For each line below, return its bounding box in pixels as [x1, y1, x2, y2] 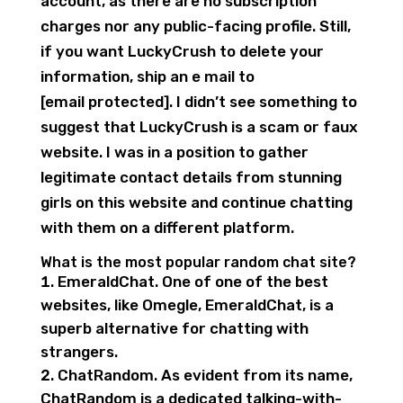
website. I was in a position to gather [40, 143, 309, 161]
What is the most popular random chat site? [40, 254, 356, 271]
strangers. [40, 343, 118, 361]
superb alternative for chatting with [40, 319, 309, 337]
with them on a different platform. [40, 219, 294, 237]
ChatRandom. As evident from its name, [57, 366, 353, 384]
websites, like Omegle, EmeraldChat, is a [40, 296, 334, 314]
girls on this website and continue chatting [40, 193, 353, 211]
